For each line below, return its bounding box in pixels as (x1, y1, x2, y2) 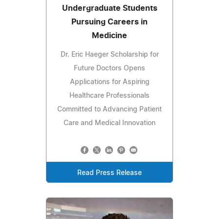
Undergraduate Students (62, 4, 157, 12)
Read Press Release (77, 169, 142, 176)
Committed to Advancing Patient (57, 106, 162, 113)
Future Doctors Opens (74, 65, 145, 72)
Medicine (92, 31, 127, 40)
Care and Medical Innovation (64, 119, 155, 127)
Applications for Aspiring (69, 78, 150, 86)
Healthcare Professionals (69, 92, 150, 99)
